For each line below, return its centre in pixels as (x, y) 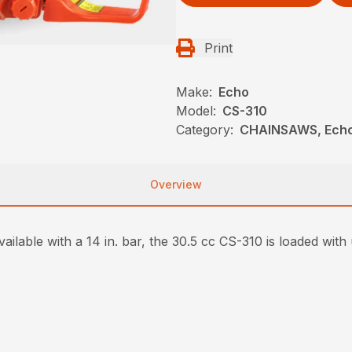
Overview (176, 184)
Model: (196, 110)
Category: (205, 129)
